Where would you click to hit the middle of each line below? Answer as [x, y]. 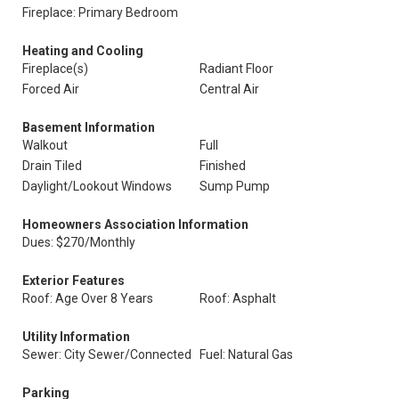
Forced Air [51, 89]
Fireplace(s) [55, 69]
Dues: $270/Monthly [79, 242]
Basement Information [89, 127]
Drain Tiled [52, 166]
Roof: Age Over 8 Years [88, 298]
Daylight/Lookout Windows [97, 186]
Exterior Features [73, 281]
